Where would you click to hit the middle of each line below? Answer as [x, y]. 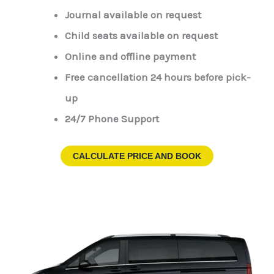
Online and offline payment [130, 57]
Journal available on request [133, 15]
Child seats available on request [141, 36]
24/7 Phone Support [112, 119]
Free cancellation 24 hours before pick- [157, 77]
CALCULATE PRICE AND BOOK [137, 156]
